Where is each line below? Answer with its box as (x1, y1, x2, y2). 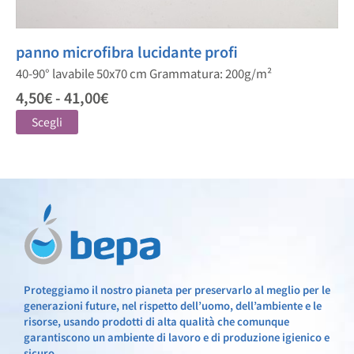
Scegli (32, 113, 62, 130)
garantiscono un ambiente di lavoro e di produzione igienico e (24, 330, 330, 345)
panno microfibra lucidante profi (16, 40, 238, 62)
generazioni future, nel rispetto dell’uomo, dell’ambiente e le (24, 298, 322, 314)
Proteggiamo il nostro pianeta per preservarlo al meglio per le (24, 282, 330, 298)
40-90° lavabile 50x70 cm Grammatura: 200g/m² (16, 64, 272, 81)
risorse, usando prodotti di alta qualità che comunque (24, 314, 289, 330)
